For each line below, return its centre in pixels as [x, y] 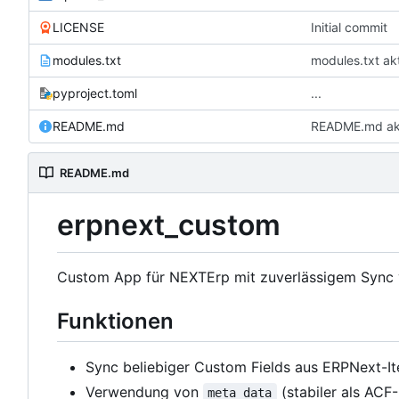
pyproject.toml [95, 94]
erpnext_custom [169, 225]
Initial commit [349, 28]
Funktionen [115, 321]
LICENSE [78, 28]
